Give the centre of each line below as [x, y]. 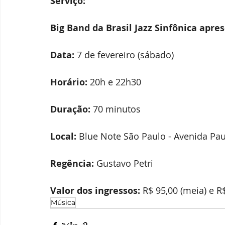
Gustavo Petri [124, 163]
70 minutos [116, 109]
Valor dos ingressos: [95, 191]
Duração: [70, 109]
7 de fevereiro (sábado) [124, 55]
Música [63, 202]
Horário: [69, 82]
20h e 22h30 [114, 82]
